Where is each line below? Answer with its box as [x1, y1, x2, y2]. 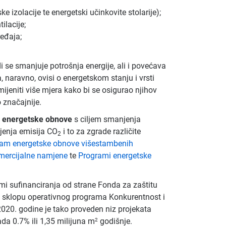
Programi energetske [78, 151, 151, 160]
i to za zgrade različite [61, 127, 141, 136]
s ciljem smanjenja [72, 115, 141, 124]
